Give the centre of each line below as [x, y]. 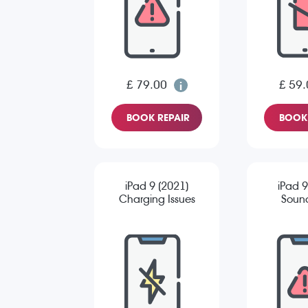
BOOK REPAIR [158, 118]
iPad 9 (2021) [157, 186]
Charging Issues [157, 199]
